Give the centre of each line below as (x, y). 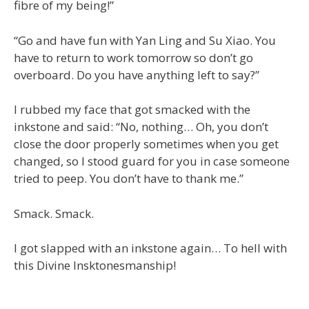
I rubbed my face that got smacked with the (132, 109)
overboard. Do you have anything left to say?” (137, 74)
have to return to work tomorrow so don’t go (133, 57)
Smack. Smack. (54, 213)
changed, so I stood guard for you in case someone (152, 161)
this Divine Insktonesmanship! (95, 265)
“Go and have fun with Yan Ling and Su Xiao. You (145, 40)
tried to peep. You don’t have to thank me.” (129, 178)
